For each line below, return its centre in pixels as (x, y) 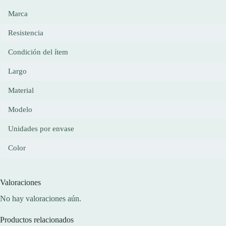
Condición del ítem (38, 52)
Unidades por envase (41, 128)
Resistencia (26, 33)
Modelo (20, 109)
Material (21, 90)
